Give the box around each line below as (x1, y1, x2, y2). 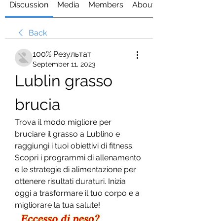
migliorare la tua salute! (15, 200, 100, 210)
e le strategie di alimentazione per (15, 165, 136, 174)
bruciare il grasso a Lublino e (15, 129, 120, 139)
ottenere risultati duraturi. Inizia (15, 177, 126, 186)
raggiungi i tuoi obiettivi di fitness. (15, 141, 134, 150)
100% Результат (33, 49, 91, 59)
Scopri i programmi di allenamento (15, 153, 141, 162)
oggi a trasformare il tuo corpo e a (15, 188, 140, 198)
